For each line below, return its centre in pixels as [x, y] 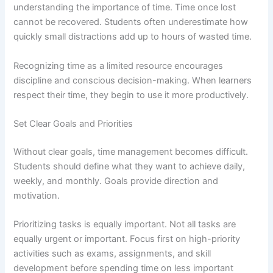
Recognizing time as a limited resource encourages [119, 66]
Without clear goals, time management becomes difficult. [131, 151]
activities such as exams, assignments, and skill [112, 254]
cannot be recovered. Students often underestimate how [131, 22]
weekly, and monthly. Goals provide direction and [116, 181]
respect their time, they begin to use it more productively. [131, 95]
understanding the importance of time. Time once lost [125, 8]
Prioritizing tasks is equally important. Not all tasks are [125, 225]
